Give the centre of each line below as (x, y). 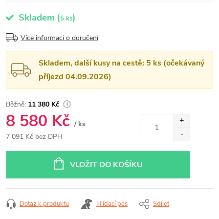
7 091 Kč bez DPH (34, 136)
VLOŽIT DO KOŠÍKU (106, 164)
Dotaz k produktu (44, 204)
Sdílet (161, 204)
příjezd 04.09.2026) (75, 77)
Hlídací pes (112, 204)
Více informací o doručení (59, 38)
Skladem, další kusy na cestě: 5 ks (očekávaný (121, 63)
